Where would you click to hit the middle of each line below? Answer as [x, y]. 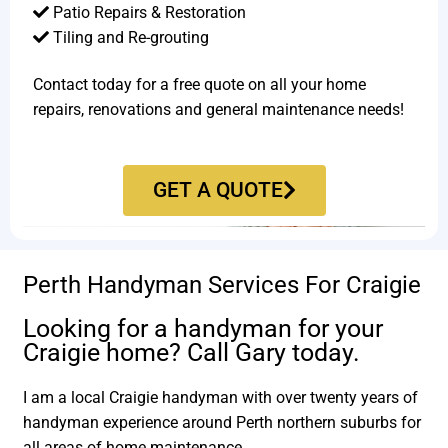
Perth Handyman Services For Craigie [222, 285]
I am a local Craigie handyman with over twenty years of [221, 398]
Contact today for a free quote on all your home [199, 85]
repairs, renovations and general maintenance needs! [218, 110]
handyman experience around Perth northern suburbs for [222, 423]
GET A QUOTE [217, 189]
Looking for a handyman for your [203, 329]
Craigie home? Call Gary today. [192, 353]
